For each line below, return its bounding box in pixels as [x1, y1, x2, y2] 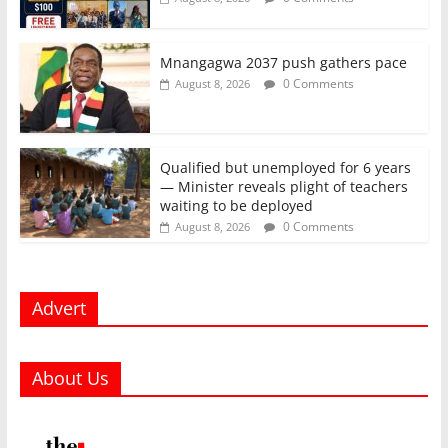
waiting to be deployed [159, 196, 313, 216]
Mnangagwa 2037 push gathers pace [159, 53, 407, 73]
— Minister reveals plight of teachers [159, 177, 408, 197]
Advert [31, 296, 86, 321]
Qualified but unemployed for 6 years [159, 158, 411, 178]
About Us [31, 366, 109, 391]
